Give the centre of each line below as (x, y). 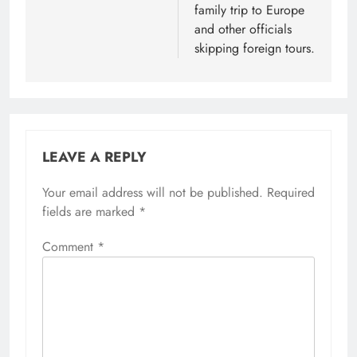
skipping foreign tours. (255, 49)
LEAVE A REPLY (94, 157)
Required (291, 193)
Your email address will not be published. (153, 193)
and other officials (243, 29)
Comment (70, 247)
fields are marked (90, 212)
